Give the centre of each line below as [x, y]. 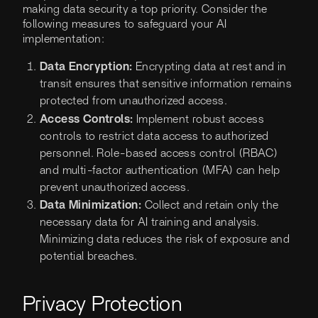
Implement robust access [199, 119]
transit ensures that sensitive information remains [166, 84]
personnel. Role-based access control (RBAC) [159, 153]
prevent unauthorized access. [115, 187]
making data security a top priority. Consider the [145, 10]
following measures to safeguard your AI [125, 24]
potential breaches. [89, 257]
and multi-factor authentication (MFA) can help [160, 170]
